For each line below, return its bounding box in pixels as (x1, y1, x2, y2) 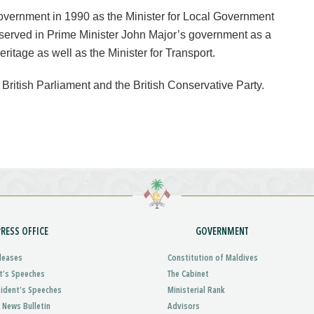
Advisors (168, 302, 200, 311)
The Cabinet (168, 270, 209, 279)
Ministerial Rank (168, 286, 225, 295)
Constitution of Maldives (168, 254, 258, 263)
